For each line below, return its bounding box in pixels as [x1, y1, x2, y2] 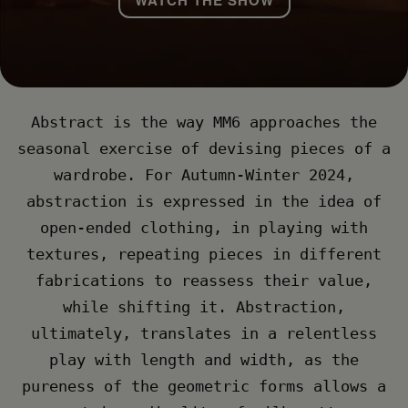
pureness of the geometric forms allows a [22, 377, 386, 396]
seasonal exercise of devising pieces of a [17, 139, 391, 158]
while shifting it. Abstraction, [63, 298, 345, 317]
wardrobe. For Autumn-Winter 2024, [54, 166, 354, 185]
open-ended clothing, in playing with [40, 219, 368, 238]
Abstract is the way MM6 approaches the [31, 113, 377, 132]
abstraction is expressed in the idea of [26, 192, 382, 211]
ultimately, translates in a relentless [31, 324, 377, 343]
